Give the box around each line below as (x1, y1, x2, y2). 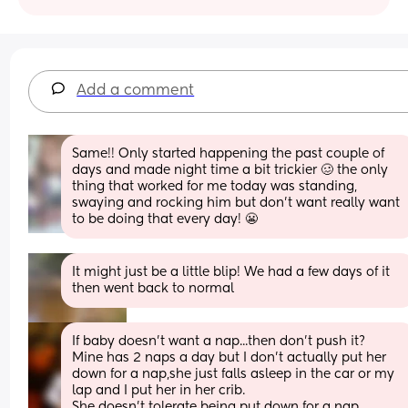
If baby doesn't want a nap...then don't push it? (72, 334, 366, 348)
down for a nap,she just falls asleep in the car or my (72, 367, 395, 381)
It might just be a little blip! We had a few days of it (72, 265, 391, 279)
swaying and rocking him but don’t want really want (72, 196, 401, 209)
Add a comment (76, 83, 195, 98)
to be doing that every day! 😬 (72, 212, 259, 226)
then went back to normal (72, 281, 235, 295)
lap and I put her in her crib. (72, 383, 246, 397)
